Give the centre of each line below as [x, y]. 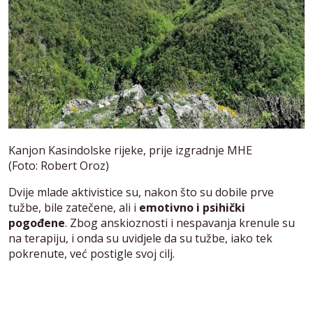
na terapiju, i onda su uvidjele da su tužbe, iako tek [140, 238]
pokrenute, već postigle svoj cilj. [92, 253]
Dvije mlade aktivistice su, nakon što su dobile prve [141, 192]
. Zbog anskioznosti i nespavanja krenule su [180, 223]
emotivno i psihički [192, 207]
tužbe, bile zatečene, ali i [74, 207]
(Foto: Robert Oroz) [59, 165]
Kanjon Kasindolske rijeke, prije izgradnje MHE [130, 150]
